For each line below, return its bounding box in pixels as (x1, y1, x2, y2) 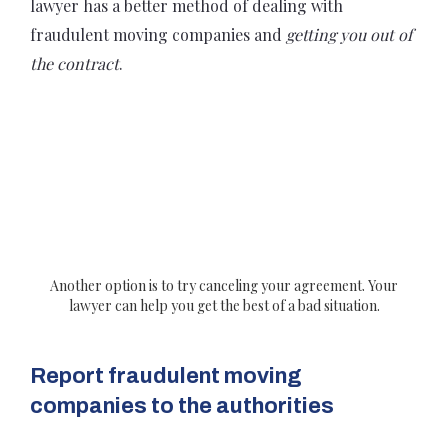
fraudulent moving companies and (30, 24, 286, 46)
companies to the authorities (30, 393, 334, 418)
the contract (30, 53, 119, 75)
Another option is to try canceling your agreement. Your (50, 275, 398, 295)
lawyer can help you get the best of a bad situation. (68, 295, 380, 315)
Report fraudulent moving (30, 363, 302, 388)
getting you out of (286, 24, 412, 46)
